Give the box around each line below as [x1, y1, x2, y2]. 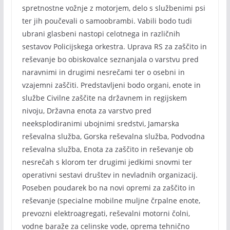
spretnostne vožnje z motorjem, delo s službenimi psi [22, 3, 205, 13]
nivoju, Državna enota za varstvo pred [22, 106, 151, 116]
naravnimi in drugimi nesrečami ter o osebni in [22, 67, 185, 77]
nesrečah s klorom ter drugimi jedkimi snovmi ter [22, 157, 192, 167]
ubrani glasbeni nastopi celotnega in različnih [22, 29, 180, 39]
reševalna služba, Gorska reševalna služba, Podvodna [22, 131, 205, 141]
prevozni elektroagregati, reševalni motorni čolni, [22, 208, 190, 218]
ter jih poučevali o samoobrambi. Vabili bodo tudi [22, 16, 192, 26]
